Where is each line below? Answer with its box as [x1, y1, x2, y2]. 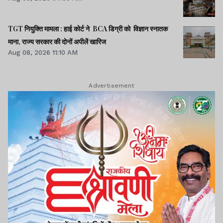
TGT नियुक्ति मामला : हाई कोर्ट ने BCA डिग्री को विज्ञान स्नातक [8, 24, 168, 34]
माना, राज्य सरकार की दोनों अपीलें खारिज [8, 37, 106, 47]
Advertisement [89, 82, 134, 89]
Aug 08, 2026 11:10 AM [8, 48, 78, 57]
